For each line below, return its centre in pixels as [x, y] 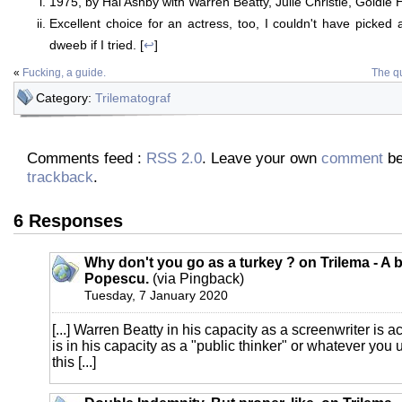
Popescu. [117, 278]
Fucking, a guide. [64, 72]
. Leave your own [262, 157]
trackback [60, 176]
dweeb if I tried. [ [96, 44]
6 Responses [68, 220]
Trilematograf [133, 97]
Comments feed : [87, 157]
